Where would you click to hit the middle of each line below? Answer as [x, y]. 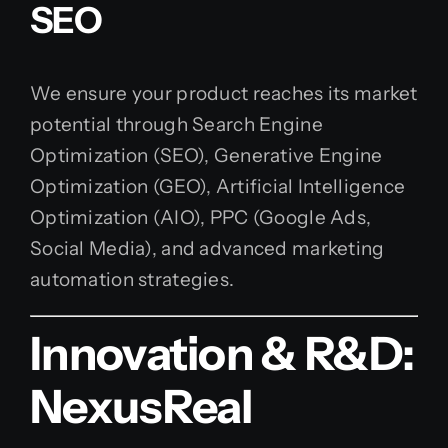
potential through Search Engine [176, 125]
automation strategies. [132, 280]
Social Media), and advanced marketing [207, 249]
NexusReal [141, 406]
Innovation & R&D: [222, 353]
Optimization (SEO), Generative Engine [206, 156]
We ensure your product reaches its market [224, 94]
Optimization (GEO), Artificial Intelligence [218, 187]
